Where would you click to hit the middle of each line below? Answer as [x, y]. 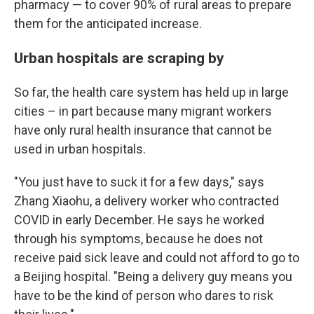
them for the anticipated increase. [108, 23]
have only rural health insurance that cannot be [143, 130]
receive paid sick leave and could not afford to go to [157, 258]
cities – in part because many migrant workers [143, 111]
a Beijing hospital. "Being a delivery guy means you [153, 277]
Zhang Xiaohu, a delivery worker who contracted [146, 201]
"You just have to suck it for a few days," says [139, 182]
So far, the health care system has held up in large [151, 92]
